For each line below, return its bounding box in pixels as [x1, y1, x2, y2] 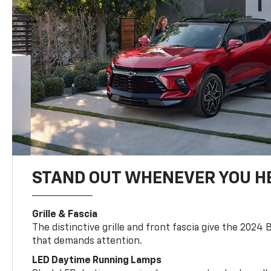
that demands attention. [32, 236, 143, 246]
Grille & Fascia [32, 209, 98, 220]
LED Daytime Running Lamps [32, 255, 162, 266]
